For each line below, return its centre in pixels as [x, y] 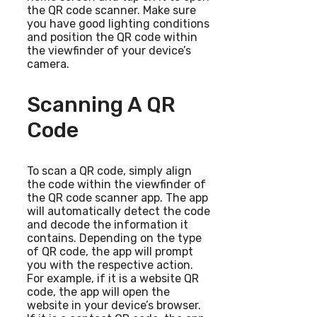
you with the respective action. [110, 265]
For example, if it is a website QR [113, 278]
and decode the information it [108, 224]
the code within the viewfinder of [116, 184]
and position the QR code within [112, 37]
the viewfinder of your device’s [109, 50]
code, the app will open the [98, 292]
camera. [48, 64]
